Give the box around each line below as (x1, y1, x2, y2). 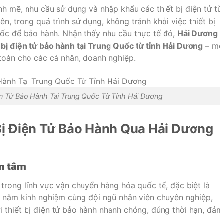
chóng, (124, 205, 151, 215)
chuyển (72, 180, 101, 191)
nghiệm (38, 192, 68, 203)
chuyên (157, 192, 186, 203)
